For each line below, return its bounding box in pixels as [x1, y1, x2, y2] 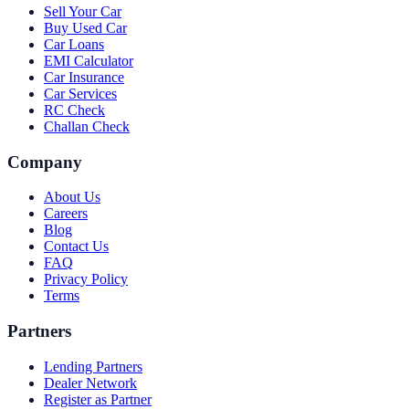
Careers [44, 205, 88, 222]
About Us [44, 189, 100, 205]
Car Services [44, 85, 117, 101]
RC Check [44, 101, 105, 118]
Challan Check [44, 118, 130, 134]
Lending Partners [44, 358, 142, 374]
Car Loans [44, 36, 104, 52]
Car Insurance [44, 68, 124, 85]
